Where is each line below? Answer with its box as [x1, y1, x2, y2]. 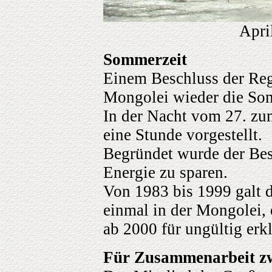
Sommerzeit [103, 50, 187, 69]
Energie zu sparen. [103, 163, 228, 182]
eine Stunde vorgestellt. [103, 126, 262, 144]
